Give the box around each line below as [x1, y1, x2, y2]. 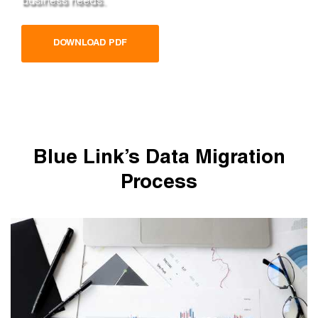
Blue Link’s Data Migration [33, 148, 285, 169]
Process [121, 173, 197, 194]
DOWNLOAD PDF [53, 38, 127, 48]
